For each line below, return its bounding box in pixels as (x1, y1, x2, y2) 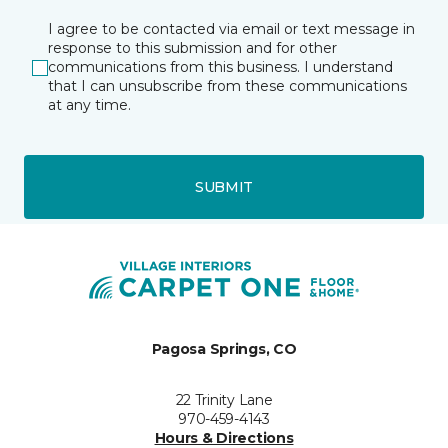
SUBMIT (194, 177, 254, 196)
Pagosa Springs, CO (151, 340, 297, 358)
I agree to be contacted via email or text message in (48, 20, 415, 38)
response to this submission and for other (48, 39, 337, 57)
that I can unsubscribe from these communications (48, 77, 407, 95)
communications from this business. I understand (48, 58, 393, 76)
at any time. (48, 96, 131, 114)
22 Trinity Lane (175, 391, 273, 409)
